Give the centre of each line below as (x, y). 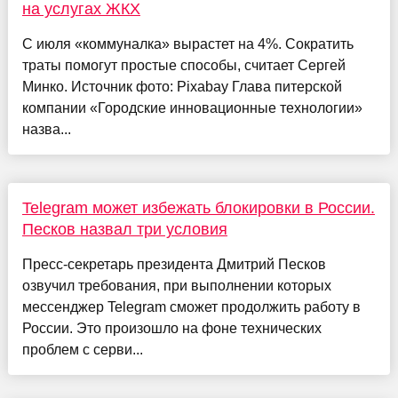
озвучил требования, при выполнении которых (176, 286)
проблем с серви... (82, 350)
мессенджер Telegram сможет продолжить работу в (191, 307)
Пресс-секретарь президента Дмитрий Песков (174, 265)
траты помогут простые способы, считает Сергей (183, 66)
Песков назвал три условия (124, 230)
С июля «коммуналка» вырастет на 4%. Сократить (187, 44)
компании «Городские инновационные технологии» (192, 108)
